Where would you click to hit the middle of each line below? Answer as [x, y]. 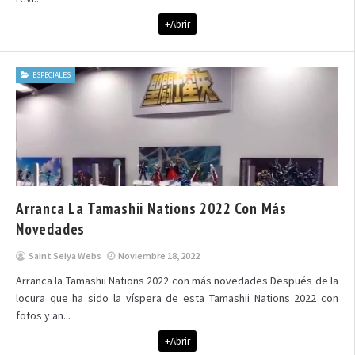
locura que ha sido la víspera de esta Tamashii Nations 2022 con [177, 298]
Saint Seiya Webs [65, 256]
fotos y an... [43, 315]
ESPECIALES [52, 75]
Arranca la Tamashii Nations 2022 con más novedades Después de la [177, 281]
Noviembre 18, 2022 [159, 256]
